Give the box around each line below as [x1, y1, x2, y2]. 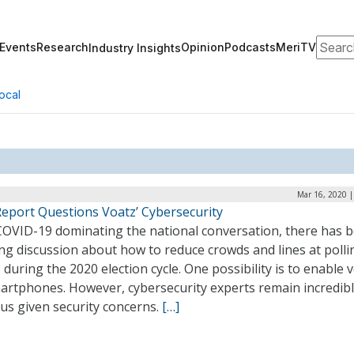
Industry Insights [88, 40, 181, 55]
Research [36, 40, 88, 54]
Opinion [181, 40, 224, 54]
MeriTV [276, 40, 316, 54]
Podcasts [224, 40, 276, 54]
